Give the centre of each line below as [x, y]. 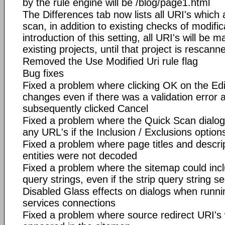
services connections [69, 203]
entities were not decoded [80, 155]
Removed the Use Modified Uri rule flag [110, 61]
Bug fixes [43, 73]
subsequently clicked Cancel [85, 108]
